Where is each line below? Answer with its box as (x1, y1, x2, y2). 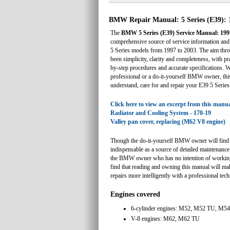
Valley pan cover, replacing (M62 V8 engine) (110, 118, 225, 126)
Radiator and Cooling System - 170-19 (110, 109, 211, 117)
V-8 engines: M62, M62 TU (131, 215, 200, 223)
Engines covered (110, 190, 160, 199)
